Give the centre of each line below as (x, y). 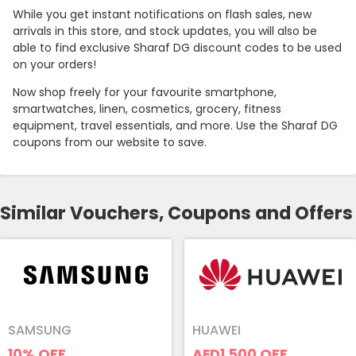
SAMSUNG (40, 331)
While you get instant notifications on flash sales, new (162, 15)
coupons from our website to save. (111, 143)
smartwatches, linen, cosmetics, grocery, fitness (147, 109)
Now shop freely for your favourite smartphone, (145, 93)
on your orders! (54, 65)
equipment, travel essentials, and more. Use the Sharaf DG (175, 126)
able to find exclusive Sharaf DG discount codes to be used (177, 48)
